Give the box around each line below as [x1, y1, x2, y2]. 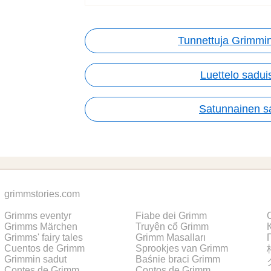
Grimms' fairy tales [4, 232, 83, 243]
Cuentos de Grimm [4, 243, 85, 253]
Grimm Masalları [135, 232, 206, 243]
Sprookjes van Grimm [135, 243, 228, 253]
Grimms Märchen [4, 221, 77, 232]
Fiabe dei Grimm [135, 210, 207, 221]
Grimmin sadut [4, 253, 67, 264]
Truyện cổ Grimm [135, 221, 209, 232]
